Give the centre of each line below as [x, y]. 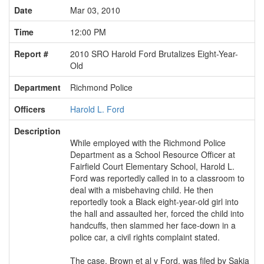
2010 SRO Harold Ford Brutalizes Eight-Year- [154, 54]
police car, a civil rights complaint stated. [145, 237]
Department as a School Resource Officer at [153, 154]
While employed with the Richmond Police [148, 143]
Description [37, 131]
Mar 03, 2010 [95, 10]
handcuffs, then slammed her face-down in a [153, 225]
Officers [30, 109]
